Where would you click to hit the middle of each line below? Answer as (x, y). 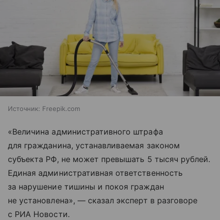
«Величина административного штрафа (85, 132)
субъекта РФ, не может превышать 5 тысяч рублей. (109, 159)
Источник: (24, 109)
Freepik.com (61, 109)
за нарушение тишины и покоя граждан (86, 187)
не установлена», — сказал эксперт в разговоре (103, 201)
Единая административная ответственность (95, 173)
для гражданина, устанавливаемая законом (94, 146)
